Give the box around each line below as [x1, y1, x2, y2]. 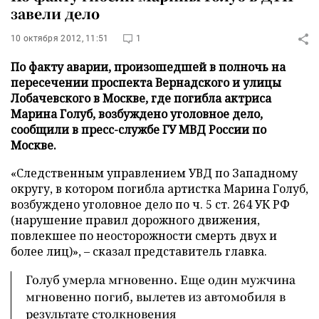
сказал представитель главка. [90, 244, 267, 259]
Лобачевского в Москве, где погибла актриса [11, 90, 271, 106]
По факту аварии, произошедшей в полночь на [11, 59, 286, 75]
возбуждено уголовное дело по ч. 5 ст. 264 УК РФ [11, 197, 290, 212]
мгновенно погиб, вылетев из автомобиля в [26, 288, 286, 305]
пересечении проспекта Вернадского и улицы [11, 75, 281, 90]
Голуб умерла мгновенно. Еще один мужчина [26, 271, 296, 288]
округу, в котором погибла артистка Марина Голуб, [11, 181, 308, 197]
